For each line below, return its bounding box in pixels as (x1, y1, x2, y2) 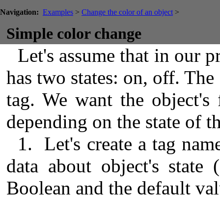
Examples (43, 8, 73, 16)
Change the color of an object (82, 8, 173, 16)
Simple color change (6, 25, 141, 42)
